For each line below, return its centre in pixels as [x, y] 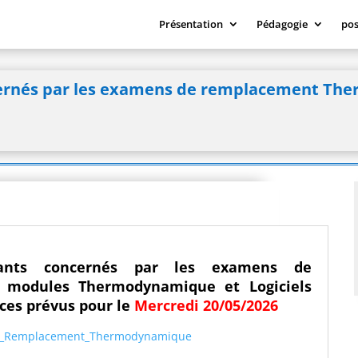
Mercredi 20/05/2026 [206, 306]
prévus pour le [80, 306]
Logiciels [280, 286]
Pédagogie [282, 24]
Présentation [191, 24]
